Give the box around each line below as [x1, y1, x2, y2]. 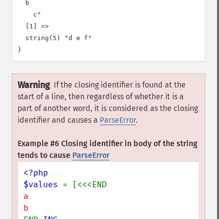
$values [23, 179, 63, 190]
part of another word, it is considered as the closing [18, 104, 198, 113]
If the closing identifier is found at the [54, 80, 186, 89]
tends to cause [18, 151, 72, 160]
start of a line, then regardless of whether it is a [18, 92, 184, 101]
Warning [18, 80, 50, 90]
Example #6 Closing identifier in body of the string [18, 139, 197, 148]
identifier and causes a [18, 115, 100, 125]
